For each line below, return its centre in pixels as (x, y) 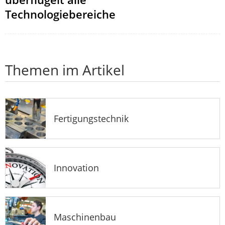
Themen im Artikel (65, 70)
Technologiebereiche (60, 14)
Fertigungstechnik (91, 118)
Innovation (76, 167)
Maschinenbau (85, 217)
